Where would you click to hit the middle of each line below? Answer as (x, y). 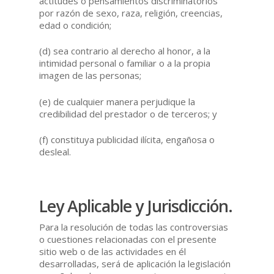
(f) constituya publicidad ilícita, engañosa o (127, 140)
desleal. (55, 152)
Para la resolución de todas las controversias (134, 227)
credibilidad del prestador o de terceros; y (128, 113)
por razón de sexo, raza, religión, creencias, (131, 13)
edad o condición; (76, 25)
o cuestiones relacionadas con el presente (128, 239)
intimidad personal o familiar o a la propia (125, 63)
